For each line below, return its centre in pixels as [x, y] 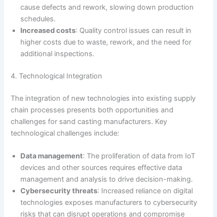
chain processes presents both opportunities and [92, 110]
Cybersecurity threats [59, 191]
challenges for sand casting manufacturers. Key [89, 122]
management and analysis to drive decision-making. [107, 179]
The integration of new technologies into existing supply [103, 99]
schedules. [38, 19]
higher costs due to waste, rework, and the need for [106, 42]
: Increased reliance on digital [145, 191]
